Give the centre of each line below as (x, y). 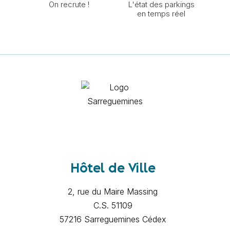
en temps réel (161, 13)
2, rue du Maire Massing (113, 191)
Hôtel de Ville (113, 169)
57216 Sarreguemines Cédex (113, 219)
